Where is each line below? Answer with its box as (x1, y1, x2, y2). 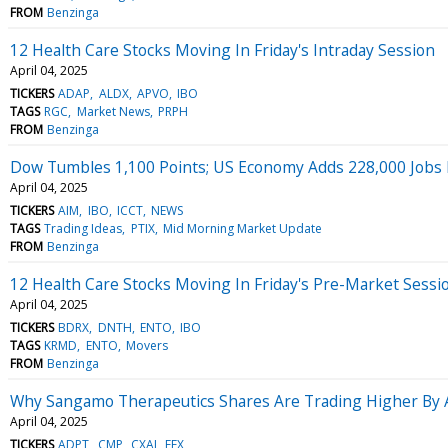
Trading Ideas (44, 219, 123, 237)
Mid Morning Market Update (162, 219, 322, 237)
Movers (125, 336, 168, 354)
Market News (76, 102, 150, 120)
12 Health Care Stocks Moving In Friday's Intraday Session (10, 38, 435, 61)
